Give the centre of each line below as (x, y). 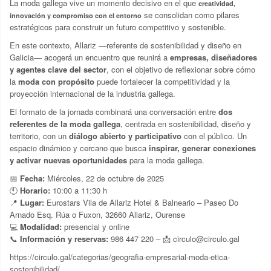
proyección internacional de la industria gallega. (93, 94)
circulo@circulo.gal (207, 239)
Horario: (35, 191)
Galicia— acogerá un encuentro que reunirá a (90, 57)
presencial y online (96, 227)
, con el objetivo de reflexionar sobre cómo (181, 70)
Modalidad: (41, 227)
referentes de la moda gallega (65, 124)
